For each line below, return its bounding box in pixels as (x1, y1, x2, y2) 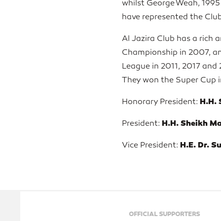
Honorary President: (122, 97, 200, 107)
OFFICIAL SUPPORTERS (32, 210, 103, 218)
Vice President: (122, 140, 180, 150)
